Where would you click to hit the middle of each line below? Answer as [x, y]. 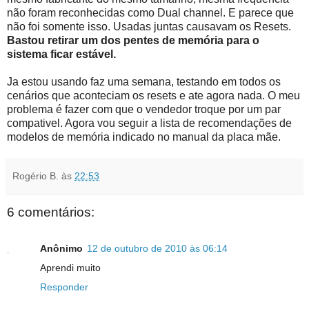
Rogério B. [36, 176]
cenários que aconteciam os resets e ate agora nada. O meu [153, 96]
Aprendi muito [70, 267]
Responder [64, 287]
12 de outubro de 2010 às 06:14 [157, 248]
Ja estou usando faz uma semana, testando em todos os [144, 82]
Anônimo [61, 248]
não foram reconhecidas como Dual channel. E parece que [150, 13]
